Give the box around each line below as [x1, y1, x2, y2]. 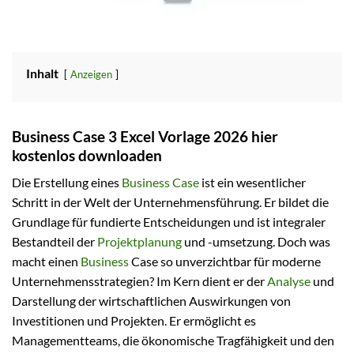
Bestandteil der [12, 234, 97, 250]
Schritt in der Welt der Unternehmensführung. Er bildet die [12, 194, 329, 210]
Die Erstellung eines [12, 175, 122, 190]
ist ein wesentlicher [199, 175, 306, 190]
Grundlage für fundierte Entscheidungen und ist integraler [12, 214, 326, 230]
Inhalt [26, 65, 58, 81]
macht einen [12, 254, 81, 269]
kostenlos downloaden [12, 145, 162, 164]
